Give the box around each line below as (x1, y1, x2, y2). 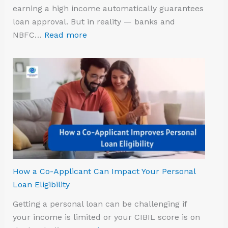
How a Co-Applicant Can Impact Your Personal (12, 166, 195, 177)
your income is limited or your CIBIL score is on (12, 212, 200, 222)
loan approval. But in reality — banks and (12, 17, 175, 27)
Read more (44, 30, 87, 40)
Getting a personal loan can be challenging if (12, 199, 187, 209)
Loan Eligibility (12, 180, 70, 190)
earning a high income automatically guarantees (12, 4, 204, 14)
